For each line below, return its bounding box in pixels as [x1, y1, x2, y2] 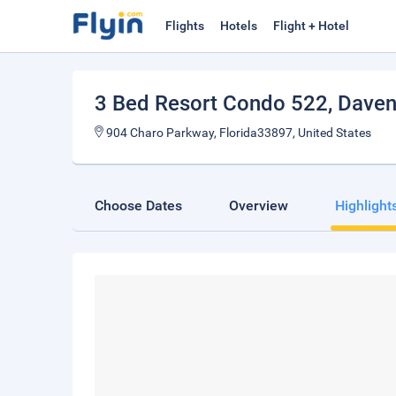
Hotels [220, 19, 257, 33]
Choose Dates [95, 197, 182, 214]
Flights [165, 19, 204, 33]
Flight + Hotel [273, 19, 349, 33]
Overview [229, 197, 288, 214]
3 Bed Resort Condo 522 [95, 91, 328, 116]
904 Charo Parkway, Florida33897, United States [103, 126, 371, 140]
